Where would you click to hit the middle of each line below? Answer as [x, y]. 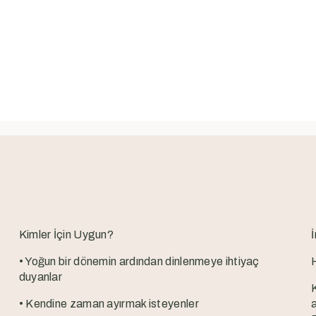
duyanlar [41, 277]
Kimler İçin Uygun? [66, 235]
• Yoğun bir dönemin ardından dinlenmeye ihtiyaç [139, 262]
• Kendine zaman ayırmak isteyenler [109, 304]
